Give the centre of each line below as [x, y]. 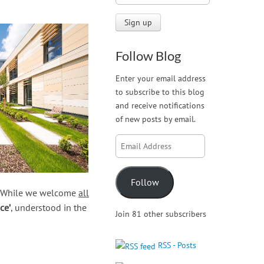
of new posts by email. [155, 119]
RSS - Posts [176, 245]
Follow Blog [148, 55]
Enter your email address [160, 78]
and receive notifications [160, 105]
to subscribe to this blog [160, 92]
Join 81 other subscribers [161, 213]
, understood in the [49, 207]
